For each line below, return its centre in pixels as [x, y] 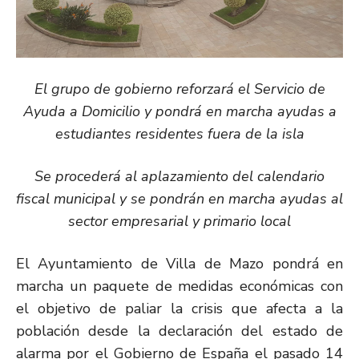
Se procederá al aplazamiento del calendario [179, 176]
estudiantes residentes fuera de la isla [179, 133]
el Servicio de [281, 89]
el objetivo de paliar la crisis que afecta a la [179, 308]
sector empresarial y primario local [179, 221]
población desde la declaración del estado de [179, 331]
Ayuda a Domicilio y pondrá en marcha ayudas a [179, 111]
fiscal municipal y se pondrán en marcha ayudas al [179, 198]
